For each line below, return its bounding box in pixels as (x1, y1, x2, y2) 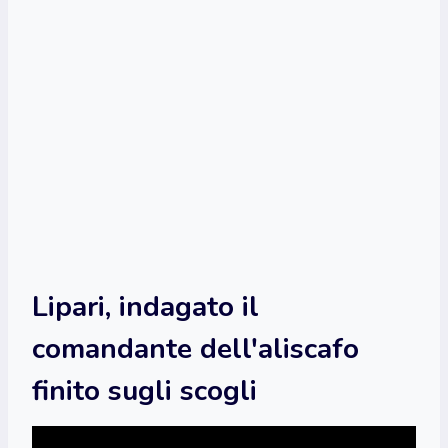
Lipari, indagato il (32, 287, 259, 326)
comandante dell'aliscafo (32, 329, 359, 368)
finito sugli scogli (32, 371, 257, 410)
